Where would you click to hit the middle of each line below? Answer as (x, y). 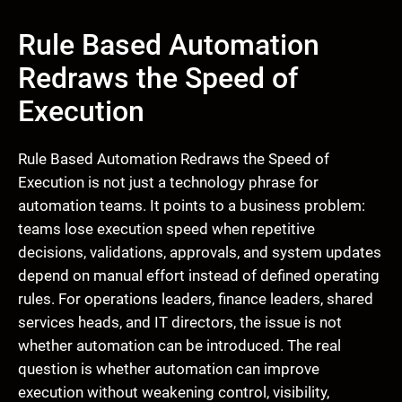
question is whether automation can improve (169, 369)
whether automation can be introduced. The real (179, 346)
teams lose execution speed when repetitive (166, 229)
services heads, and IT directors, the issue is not (180, 323)
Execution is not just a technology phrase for (168, 183)
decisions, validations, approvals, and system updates (200, 253)
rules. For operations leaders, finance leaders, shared (196, 299)
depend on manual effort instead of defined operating (199, 276)
